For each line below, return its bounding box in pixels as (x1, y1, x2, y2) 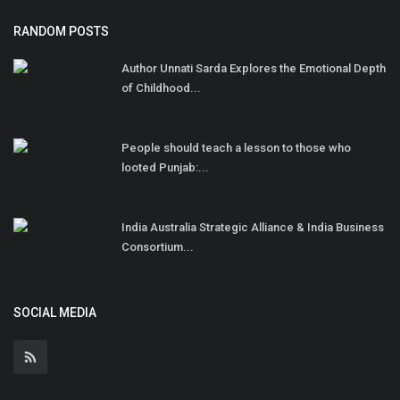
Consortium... (121, 239, 194, 254)
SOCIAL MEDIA (13, 304, 96, 320)
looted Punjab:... (121, 160, 209, 174)
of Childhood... (121, 80, 201, 95)
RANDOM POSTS (13, 23, 109, 38)
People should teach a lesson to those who (121, 140, 351, 154)
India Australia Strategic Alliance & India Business (121, 220, 384, 234)
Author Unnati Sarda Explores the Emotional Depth (121, 61, 386, 75)
